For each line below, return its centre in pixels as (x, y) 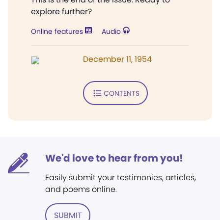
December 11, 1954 (117, 59)
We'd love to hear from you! (114, 158)
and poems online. (81, 189)
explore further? (61, 12)
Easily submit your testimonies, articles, (121, 178)
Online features (58, 31)
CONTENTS (121, 93)
